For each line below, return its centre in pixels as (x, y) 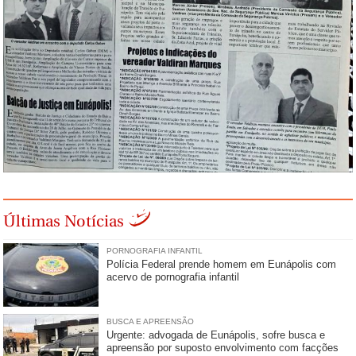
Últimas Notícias (64, 221)
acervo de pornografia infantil (173, 277)
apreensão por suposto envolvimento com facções (223, 348)
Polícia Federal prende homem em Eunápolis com (222, 265)
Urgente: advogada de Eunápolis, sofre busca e (216, 335)
